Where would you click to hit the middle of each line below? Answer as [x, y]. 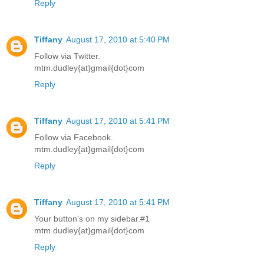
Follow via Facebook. [74, 137]
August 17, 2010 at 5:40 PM [118, 40]
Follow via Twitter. [67, 56]
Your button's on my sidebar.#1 [92, 218]
